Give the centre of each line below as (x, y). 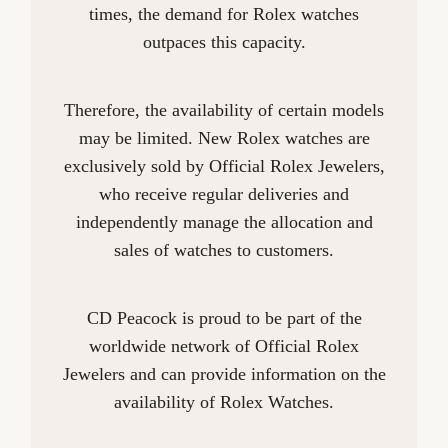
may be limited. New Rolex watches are (224, 137)
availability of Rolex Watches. (224, 401)
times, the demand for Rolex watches (224, 13)
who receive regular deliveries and (224, 193)
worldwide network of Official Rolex (224, 345)
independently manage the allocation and (224, 221)
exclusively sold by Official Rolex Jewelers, (224, 165)
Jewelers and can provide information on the (224, 373)
